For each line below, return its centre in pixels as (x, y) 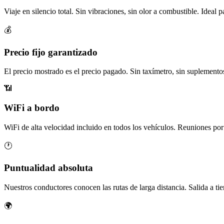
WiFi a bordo (32, 108)
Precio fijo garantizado (51, 52)
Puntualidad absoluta (48, 168)
